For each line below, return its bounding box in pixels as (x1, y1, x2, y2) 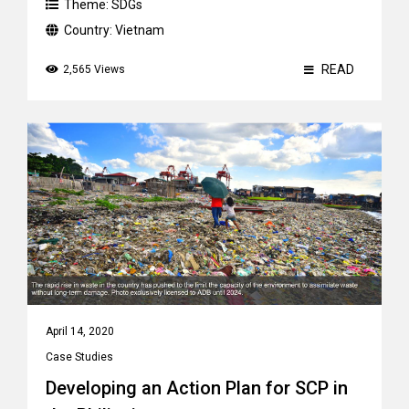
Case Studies (46, 351, 113, 363)
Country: (64, 23, 115, 37)
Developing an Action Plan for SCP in (46, 377, 348, 399)
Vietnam (115, 23, 164, 37)
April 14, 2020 (46, 325, 114, 338)
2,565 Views (63, 63, 125, 76)
